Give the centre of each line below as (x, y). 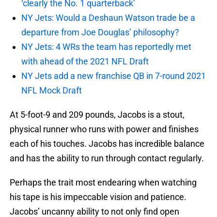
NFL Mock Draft (52, 91)
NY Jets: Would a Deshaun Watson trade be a (108, 18)
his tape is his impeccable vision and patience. (98, 197)
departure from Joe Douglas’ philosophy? (100, 32)
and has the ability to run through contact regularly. (107, 158)
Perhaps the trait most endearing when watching (103, 183)
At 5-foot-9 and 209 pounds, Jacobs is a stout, (97, 115)
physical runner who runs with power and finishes (104, 129)
